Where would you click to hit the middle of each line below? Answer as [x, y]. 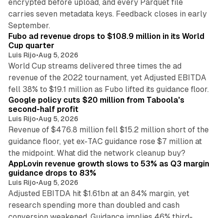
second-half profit [43, 109]
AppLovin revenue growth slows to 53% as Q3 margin [109, 164]
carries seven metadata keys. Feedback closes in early [107, 14]
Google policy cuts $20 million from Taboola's [96, 100]
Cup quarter [31, 46]
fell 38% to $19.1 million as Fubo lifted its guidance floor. [108, 90]
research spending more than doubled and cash [94, 205]
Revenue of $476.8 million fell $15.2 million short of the [108, 130]
